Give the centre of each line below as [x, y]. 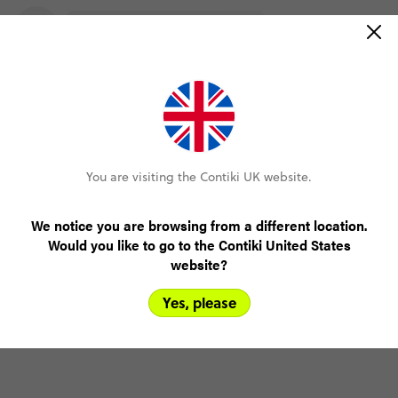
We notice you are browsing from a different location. [199, 225]
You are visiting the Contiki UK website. [199, 177]
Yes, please [199, 302]
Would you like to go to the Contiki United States [199, 245]
